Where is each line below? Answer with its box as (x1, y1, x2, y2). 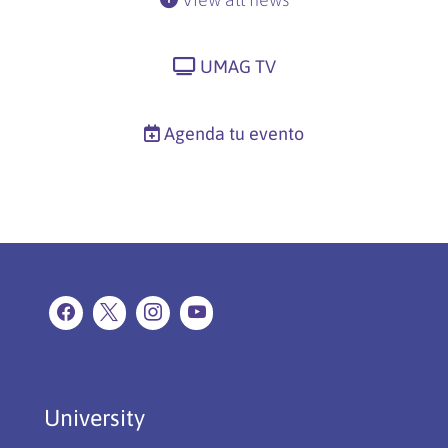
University (44, 404, 145, 431)
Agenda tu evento (164, 123, 304, 145)
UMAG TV (199, 56, 276, 78)
